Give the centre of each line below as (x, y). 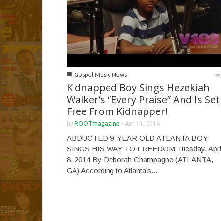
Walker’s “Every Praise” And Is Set (143, 99)
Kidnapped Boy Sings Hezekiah (138, 87)
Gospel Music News (101, 74)
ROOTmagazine (97, 123)
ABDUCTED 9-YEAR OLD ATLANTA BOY (137, 138)
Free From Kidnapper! (117, 111)
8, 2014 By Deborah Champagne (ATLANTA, (140, 159)
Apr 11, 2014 (142, 123)
